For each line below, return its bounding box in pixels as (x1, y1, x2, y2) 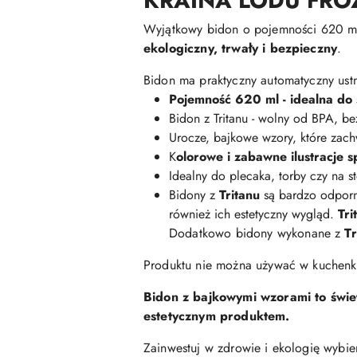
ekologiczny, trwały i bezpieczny (143, 39, 338, 57)
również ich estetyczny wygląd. (169, 205, 338, 223)
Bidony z (169, 186, 219, 204)
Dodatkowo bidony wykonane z (169, 224, 345, 242)
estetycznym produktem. (143, 307, 290, 325)
